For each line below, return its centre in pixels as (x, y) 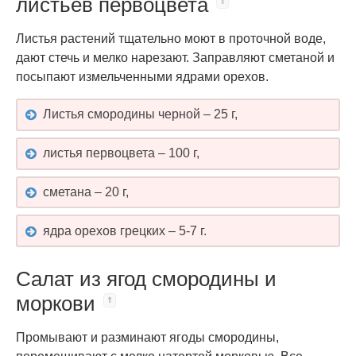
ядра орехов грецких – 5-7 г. (125, 230)
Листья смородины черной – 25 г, (140, 114)
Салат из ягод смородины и (146, 279)
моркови (56, 304)
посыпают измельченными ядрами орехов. (142, 77)
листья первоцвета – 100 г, (121, 153)
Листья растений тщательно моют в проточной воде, (171, 39)
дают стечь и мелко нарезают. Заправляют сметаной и (175, 58)
